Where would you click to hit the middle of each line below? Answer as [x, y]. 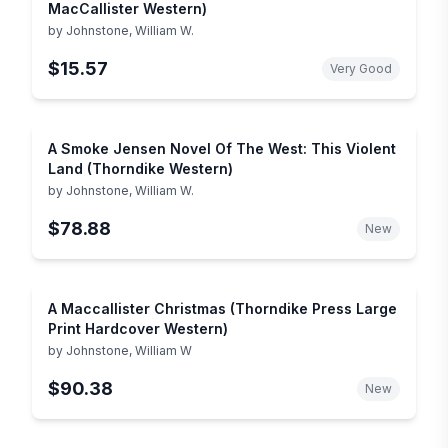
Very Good [361, 68]
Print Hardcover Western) [138, 328]
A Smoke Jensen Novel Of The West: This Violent [222, 148]
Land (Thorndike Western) [140, 168]
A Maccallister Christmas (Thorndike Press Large [222, 308]
